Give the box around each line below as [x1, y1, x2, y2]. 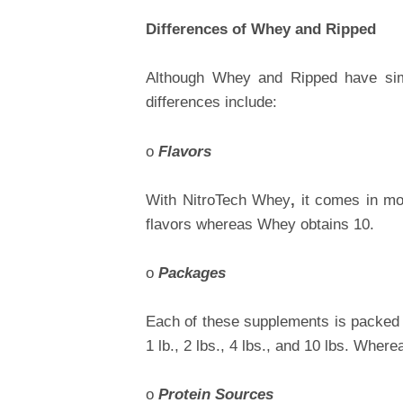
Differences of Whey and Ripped [146, 21, 376, 39]
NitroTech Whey [182, 191, 291, 209]
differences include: [146, 94, 277, 112]
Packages [158, 264, 226, 282]
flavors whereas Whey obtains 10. [146, 215, 374, 233]
